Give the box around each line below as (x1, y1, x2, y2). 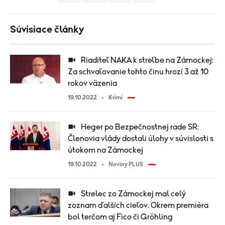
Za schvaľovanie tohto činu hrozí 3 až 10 (68, 68, 208, 76)
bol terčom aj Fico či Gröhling (68, 213, 173, 221)
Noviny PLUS (108, 161, 143, 167)
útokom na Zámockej (68, 146, 143, 154)
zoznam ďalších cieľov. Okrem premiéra (68, 201, 208, 209)
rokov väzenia (68, 79, 117, 87)
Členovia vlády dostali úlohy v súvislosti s (68, 135, 213, 143)
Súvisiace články (10, 25, 84, 35)
